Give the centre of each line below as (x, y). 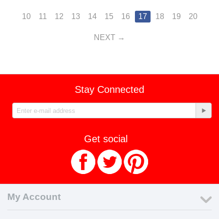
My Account (34, 197)
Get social (106, 139)
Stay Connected (109, 89)
